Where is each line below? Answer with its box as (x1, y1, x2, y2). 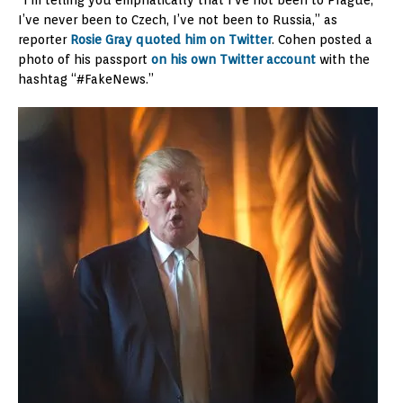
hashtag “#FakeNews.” (18, 72, 154, 87)
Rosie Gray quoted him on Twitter (70, 32, 272, 48)
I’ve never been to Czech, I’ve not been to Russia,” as (18, 13, 337, 28)
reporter (18, 32, 70, 48)
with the (316, 52, 370, 67)
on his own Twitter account (151, 52, 316, 67)
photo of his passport (18, 52, 151, 67)
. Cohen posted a (272, 32, 372, 48)
